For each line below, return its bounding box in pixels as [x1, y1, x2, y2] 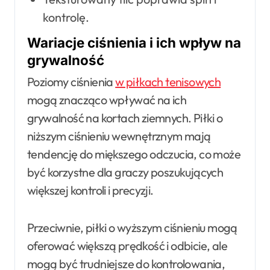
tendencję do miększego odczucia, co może [27, 146, 240, 162]
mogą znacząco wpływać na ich [27, 92, 187, 107]
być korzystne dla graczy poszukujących [27, 164, 224, 180]
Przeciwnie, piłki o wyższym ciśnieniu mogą [27, 219, 237, 235]
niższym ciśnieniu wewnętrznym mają [27, 128, 211, 143]
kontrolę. [42, 9, 89, 25]
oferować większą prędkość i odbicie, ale [27, 237, 227, 253]
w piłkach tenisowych [115, 74, 221, 89]
